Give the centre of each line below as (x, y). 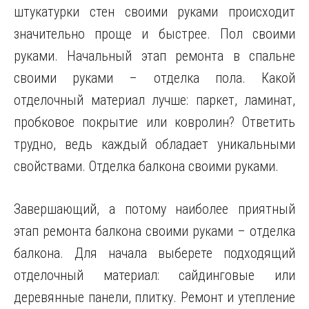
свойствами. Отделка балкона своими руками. (146, 166)
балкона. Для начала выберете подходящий (154, 253)
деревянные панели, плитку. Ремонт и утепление (154, 297)
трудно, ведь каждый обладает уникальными (154, 144)
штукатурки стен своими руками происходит (154, 12)
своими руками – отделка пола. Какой (154, 78)
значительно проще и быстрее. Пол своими (154, 34)
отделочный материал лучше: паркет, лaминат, (154, 100)
